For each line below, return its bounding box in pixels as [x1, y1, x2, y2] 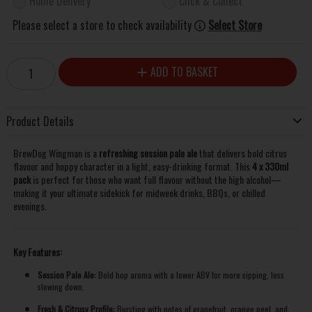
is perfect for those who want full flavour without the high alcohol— [30, 171, 281, 187]
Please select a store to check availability [12, 17, 192, 34]
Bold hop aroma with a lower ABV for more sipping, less [95, 267, 284, 281]
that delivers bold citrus [196, 145, 287, 160]
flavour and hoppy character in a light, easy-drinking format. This [13, 158, 252, 173]
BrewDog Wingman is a [13, 145, 99, 160]
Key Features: [13, 244, 62, 259]
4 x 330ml [251, 158, 288, 173]
